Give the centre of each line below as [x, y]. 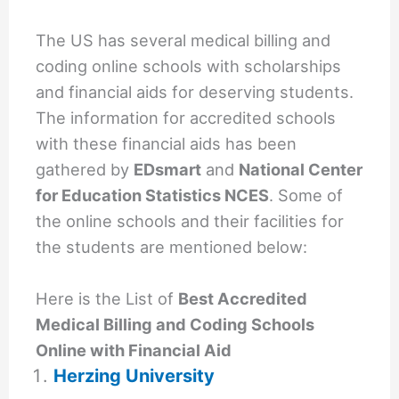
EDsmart [168, 170]
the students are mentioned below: [172, 247]
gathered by [85, 170]
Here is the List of [107, 299]
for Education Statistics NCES [153, 195]
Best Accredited [243, 299]
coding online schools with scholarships [189, 66]
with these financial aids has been [167, 144]
